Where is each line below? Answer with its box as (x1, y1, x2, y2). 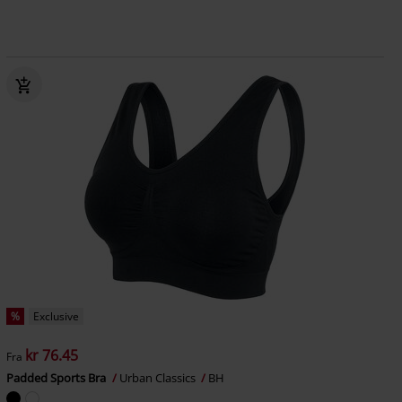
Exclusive (32, 309, 79, 324)
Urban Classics (118, 370, 198, 386)
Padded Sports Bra (5, 370, 109, 386)
